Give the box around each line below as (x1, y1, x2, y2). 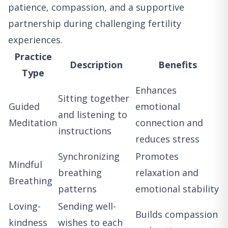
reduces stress (135, 132, 199, 145)
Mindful (9, 158, 42, 170)
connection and (135, 116, 203, 129)
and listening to (58, 108, 127, 121)
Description (70, 58, 123, 71)
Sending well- (58, 199, 116, 212)
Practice (14, 50, 52, 63)
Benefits (158, 58, 197, 71)
